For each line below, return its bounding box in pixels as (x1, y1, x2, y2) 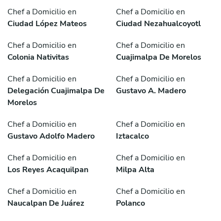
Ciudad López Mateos (7, 18, 87, 30)
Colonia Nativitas (7, 52, 69, 63)
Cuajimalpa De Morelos (116, 52, 201, 63)
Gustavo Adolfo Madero (7, 131, 95, 142)
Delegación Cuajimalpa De (7, 85, 105, 97)
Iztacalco (116, 131, 149, 142)
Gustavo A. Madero (116, 85, 186, 97)
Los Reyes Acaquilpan (7, 164, 88, 176)
